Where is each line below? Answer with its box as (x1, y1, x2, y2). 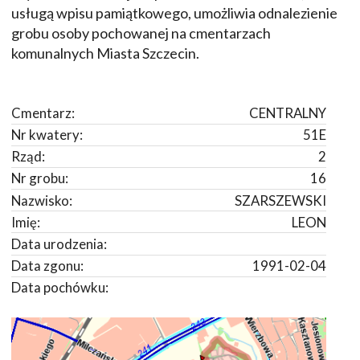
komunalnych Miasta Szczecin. (11, 44, 199, 63)
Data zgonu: (11, 257, 84, 275)
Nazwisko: (11, 191, 72, 209)
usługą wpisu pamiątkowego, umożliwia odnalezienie (11, 4, 337, 22)
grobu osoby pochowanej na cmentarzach (11, 24, 271, 43)
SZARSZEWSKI (235, 191, 326, 209)
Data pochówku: (11, 279, 108, 297)
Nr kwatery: (11, 126, 83, 144)
